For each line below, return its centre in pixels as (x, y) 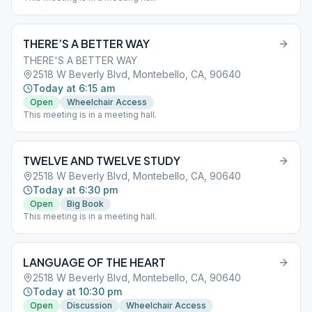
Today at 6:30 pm (75, 190)
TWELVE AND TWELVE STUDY (102, 161)
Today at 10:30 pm (77, 291)
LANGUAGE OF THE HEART (94, 262)
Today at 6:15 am (74, 88)
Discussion (89, 305)
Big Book (85, 204)
